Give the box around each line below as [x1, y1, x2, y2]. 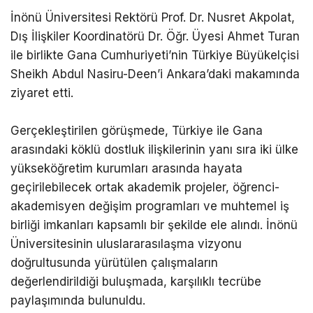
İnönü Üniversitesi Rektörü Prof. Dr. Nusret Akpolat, [10, 10, 295, 25]
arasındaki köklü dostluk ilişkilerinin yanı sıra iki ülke [10, 143, 298, 157]
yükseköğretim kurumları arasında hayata [10, 161, 242, 176]
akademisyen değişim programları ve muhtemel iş [10, 199, 289, 214]
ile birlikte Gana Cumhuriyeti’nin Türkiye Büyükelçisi [10, 48, 299, 63]
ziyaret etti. [10, 86, 73, 101]
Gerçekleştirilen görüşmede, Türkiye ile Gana [10, 124, 263, 138]
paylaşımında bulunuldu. [10, 293, 145, 308]
